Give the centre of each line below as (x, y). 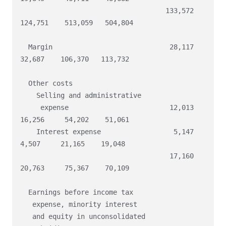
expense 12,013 (30, 108)
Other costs (24, 83)
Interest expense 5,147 (28, 132)
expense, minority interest (26, 205)
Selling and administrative (28, 96)
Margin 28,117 (24, 47)
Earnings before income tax (24, 192)
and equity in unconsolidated (26, 217)
